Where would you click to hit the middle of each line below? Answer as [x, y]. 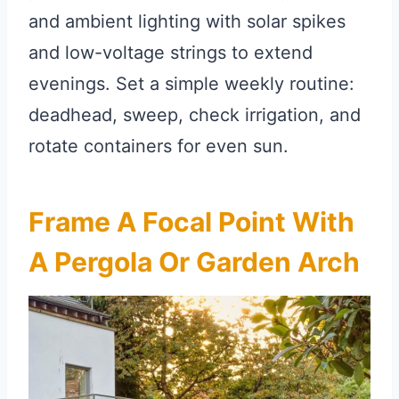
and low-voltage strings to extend [171, 53]
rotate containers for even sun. [159, 147]
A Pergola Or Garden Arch [194, 262]
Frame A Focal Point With [191, 222]
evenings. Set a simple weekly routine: [191, 84]
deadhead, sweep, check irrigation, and [195, 115]
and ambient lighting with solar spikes [187, 22]
